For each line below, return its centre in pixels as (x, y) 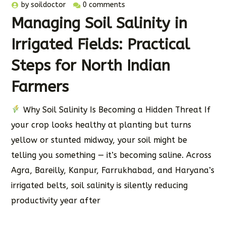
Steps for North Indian (91, 65)
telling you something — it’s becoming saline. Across (111, 155)
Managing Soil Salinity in (99, 23)
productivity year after (56, 200)
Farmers (40, 87)
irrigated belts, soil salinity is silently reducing (100, 185)
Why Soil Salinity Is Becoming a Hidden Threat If (115, 109)
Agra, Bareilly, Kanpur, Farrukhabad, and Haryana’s (113, 170)
